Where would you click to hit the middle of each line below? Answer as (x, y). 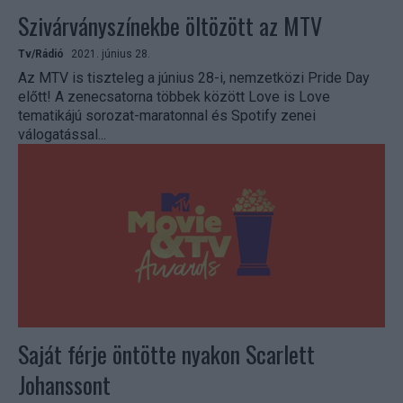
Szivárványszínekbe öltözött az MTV (170, 26)
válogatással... (62, 135)
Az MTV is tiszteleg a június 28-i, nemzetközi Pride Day (194, 78)
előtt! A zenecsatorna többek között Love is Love (174, 97)
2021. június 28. (111, 54)
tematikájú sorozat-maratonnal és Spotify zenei (167, 116)
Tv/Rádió (41, 54)
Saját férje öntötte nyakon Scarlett (166, 354)
